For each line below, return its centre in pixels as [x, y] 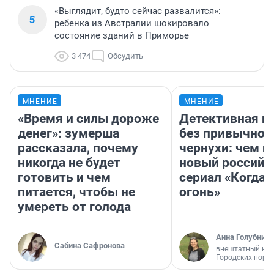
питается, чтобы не [76, 192]
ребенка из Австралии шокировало [132, 24]
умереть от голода [74, 207]
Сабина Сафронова [90, 246]
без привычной [226, 134]
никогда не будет [69, 163]
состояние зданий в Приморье [122, 36]
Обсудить [125, 56]
